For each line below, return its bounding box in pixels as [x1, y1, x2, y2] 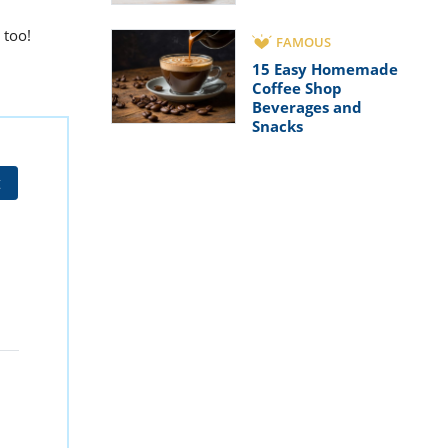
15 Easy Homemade [252, 59, 398, 80]
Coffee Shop [252, 78, 342, 99]
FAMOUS [276, 33, 331, 52]
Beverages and [252, 97, 362, 118]
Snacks [252, 116, 303, 137]
